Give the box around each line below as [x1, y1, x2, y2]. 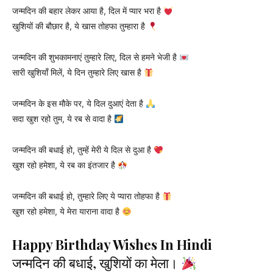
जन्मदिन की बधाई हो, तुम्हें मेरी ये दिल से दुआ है [12, 144, 154, 155]
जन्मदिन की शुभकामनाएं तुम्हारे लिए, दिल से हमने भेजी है [12, 52, 179, 63]
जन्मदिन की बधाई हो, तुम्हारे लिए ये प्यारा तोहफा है [12, 191, 162, 202]
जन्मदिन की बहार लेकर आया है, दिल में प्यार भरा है [12, 5, 163, 16]
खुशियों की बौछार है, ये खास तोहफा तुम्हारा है [12, 21, 147, 32]
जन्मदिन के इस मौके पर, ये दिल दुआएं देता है [12, 98, 146, 109]
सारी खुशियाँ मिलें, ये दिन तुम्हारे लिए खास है [12, 67, 144, 78]
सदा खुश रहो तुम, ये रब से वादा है [12, 113, 114, 124]
